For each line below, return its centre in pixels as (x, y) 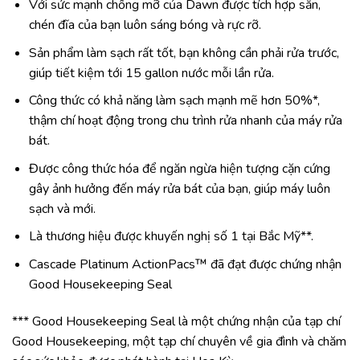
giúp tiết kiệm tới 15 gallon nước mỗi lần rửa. (151, 73)
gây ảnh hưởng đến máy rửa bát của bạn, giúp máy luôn (179, 188)
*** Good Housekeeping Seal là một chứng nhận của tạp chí (176, 321)
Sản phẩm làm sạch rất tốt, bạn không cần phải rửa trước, (184, 53)
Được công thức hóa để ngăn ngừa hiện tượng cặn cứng (179, 168)
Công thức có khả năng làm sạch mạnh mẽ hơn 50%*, (174, 101)
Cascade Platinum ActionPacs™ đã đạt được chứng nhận (185, 264)
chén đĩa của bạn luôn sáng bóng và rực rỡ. (145, 25)
